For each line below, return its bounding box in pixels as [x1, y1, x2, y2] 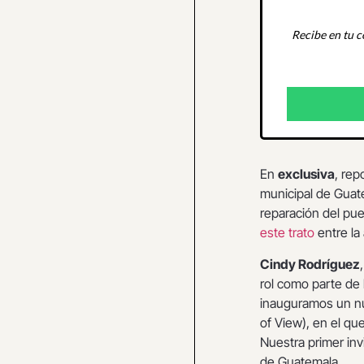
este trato [260, 224, 314, 241]
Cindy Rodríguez [260, 255, 360, 272]
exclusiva [278, 166, 335, 183]
